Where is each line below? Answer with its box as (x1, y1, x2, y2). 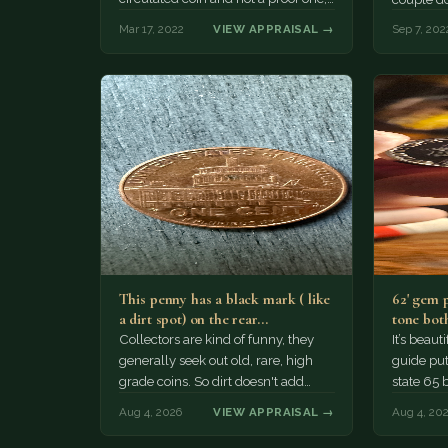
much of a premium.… (118, 395, 249, 411)
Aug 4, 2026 (118, 404, 182, 419)
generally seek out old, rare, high (118, 353, 313, 369)
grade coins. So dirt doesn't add (118, 374, 304, 390)
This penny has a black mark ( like (118, 290, 331, 309)
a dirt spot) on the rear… (118, 310, 268, 329)
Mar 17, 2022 (118, 22, 184, 37)
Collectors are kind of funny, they (118, 332, 314, 348)
